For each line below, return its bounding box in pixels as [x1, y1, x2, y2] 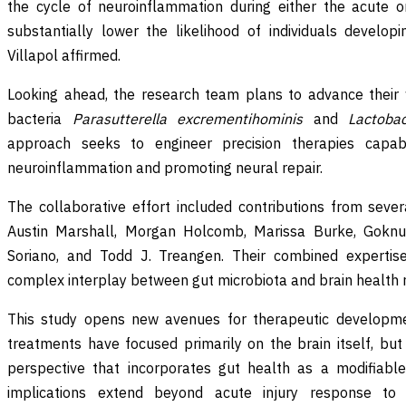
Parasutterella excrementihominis [72, 109, 304, 128]
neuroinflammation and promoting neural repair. [7, 158, 323, 177]
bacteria [7, 109, 72, 128]
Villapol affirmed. [7, 45, 121, 64]
